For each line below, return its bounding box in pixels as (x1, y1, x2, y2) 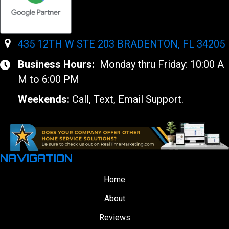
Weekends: (18, 93, 70, 106)
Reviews (99, 213, 130, 223)
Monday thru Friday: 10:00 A (97, 58, 224, 71)
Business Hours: (18, 58, 97, 71)
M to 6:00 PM (18, 73, 79, 86)
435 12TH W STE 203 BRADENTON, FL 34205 (17, 38, 225, 51)
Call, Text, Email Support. (70, 93, 184, 106)
